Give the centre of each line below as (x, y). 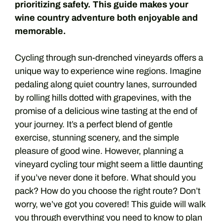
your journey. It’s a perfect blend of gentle (94, 124)
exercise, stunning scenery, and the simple (97, 138)
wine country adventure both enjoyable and (106, 18)
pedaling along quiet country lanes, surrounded (106, 84)
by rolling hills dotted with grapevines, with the (103, 98)
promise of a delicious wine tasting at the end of (106, 111)
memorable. (40, 31)
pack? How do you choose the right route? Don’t (108, 191)
